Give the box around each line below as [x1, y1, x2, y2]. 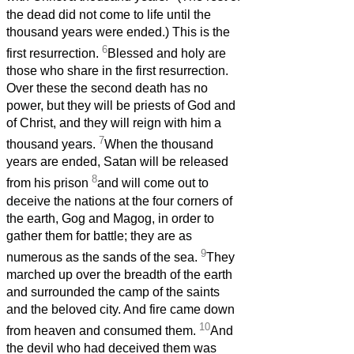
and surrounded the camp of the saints [6, 285, 220, 299]
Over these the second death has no [6, 81, 208, 96]
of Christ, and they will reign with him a [6, 116, 221, 130]
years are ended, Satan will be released [6, 155, 228, 169]
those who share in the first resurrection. [6, 64, 228, 78]
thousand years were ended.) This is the [6, 24, 230, 39]
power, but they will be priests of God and [6, 99, 235, 113]
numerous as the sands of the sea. [6, 250, 201, 265]
